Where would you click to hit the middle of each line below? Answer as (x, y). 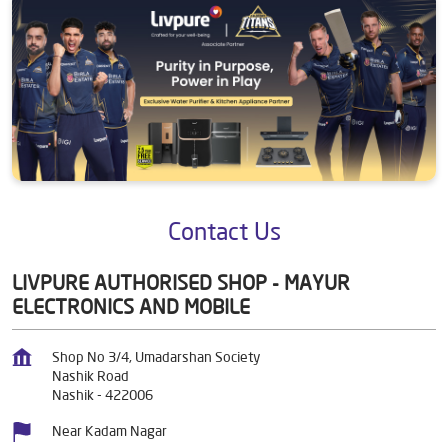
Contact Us (224, 230)
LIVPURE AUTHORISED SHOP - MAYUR (181, 282)
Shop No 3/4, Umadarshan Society (156, 356)
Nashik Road (90, 375)
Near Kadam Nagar (109, 430)
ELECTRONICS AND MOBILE (131, 306)
